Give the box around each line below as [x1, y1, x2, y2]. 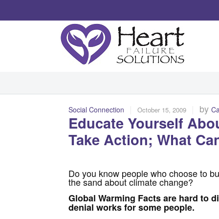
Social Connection [68, 105, 125, 114]
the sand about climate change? [68, 175, 194, 188]
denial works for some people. [68, 201, 195, 214]
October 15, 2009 [137, 105, 187, 114]
